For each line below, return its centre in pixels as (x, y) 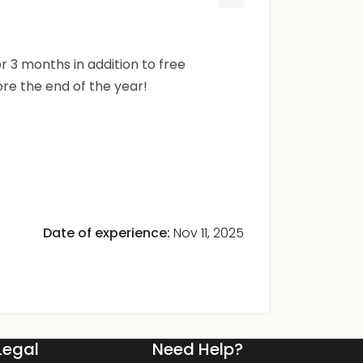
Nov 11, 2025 (209, 233)
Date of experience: (108, 233)
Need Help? (198, 350)
